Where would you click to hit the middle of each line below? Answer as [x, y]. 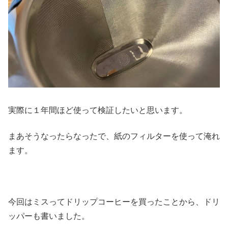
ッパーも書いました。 [49, 216]
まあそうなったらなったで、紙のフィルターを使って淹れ [114, 136]
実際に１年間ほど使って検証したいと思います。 [98, 110]
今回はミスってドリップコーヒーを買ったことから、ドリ [114, 202]
